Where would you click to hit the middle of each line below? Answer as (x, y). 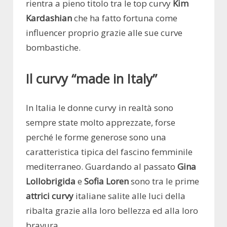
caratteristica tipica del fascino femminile (109, 152)
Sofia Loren (106, 181)
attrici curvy (50, 196)
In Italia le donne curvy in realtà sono (100, 108)
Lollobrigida (51, 181)
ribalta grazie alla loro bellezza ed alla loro (112, 211)
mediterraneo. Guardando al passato (102, 167)
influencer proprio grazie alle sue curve (104, 32)
